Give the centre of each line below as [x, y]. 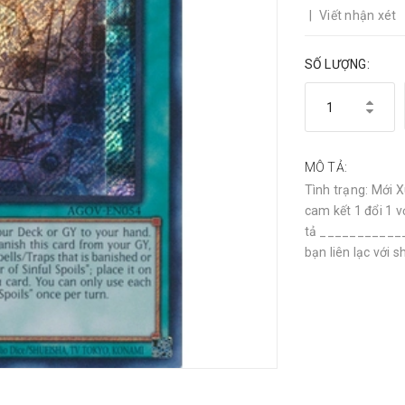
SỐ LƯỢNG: [337, 64]
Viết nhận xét [358, 15]
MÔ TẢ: [325, 167]
